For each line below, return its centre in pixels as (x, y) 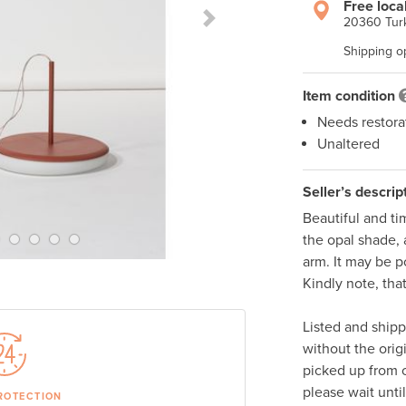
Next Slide (240, 28)
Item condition (348, 97)
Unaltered (348, 145)
